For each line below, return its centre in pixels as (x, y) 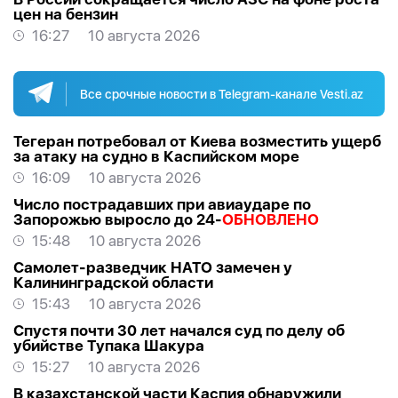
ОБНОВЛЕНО (271, 220)
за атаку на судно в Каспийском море (156, 157)
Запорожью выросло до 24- (118, 220)
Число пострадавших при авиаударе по (162, 205)
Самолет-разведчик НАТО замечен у (153, 268)
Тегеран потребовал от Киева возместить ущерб (197, 142)
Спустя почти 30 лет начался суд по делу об (179, 331)
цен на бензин (66, 15)
